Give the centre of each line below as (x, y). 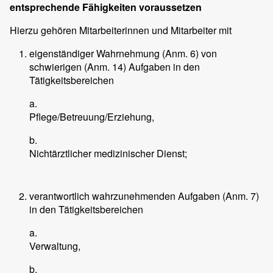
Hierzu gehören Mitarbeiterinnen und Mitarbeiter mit (121, 30)
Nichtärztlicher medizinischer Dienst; (108, 154)
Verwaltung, (55, 246)
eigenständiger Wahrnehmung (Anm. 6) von (123, 54)
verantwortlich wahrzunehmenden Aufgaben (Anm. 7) (144, 196)
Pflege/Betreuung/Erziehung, (92, 117)
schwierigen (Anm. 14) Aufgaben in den (115, 67)
